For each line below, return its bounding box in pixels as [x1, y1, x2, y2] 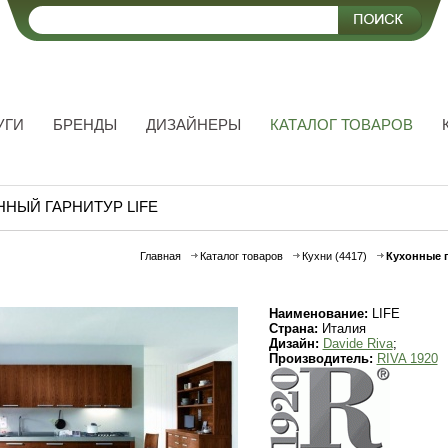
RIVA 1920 [376, 351, 438, 366]
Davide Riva [322, 336, 393, 351]
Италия [317, 321, 366, 336]
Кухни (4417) [301, 250, 367, 262]
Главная [139, 250, 181, 262]
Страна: [268, 321, 318, 336]
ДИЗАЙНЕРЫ [145, 116, 241, 133]
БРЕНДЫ [52, 116, 117, 133]
